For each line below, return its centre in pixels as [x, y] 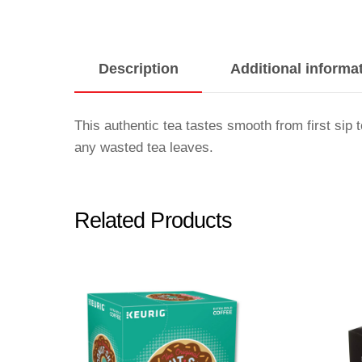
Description [138, 68]
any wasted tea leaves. [144, 147]
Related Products [153, 221]
